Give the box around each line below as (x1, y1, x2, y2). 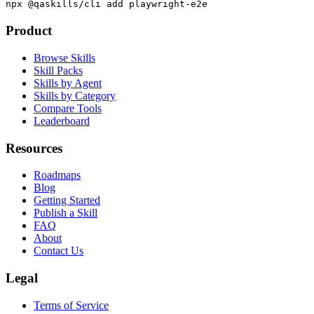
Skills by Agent (34, 76, 102, 89)
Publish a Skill (34, 207, 97, 219)
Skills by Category (34, 89, 116, 102)
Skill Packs (34, 64, 83, 76)
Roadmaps (34, 169, 81, 182)
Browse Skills (34, 51, 95, 64)
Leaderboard (34, 114, 90, 127)
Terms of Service (34, 299, 109, 311)
